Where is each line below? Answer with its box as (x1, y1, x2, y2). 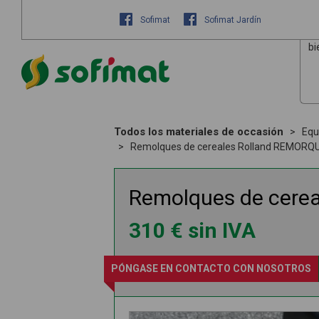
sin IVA (188, 218, 256, 243)
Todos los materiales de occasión (114, 125, 283, 138)
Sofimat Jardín (202, 15, 261, 25)
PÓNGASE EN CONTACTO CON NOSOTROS (111, 263, 311, 274)
